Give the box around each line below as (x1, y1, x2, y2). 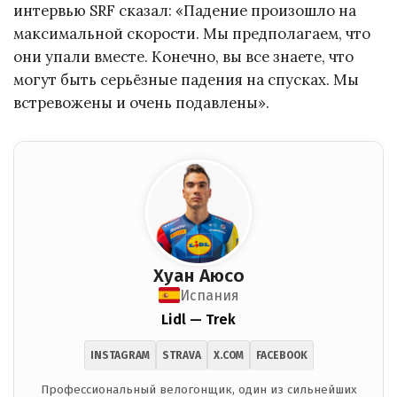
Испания (179, 286, 239, 304)
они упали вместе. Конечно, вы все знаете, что (13, 46, 354, 66)
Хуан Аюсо (152, 264, 245, 287)
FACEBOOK (255, 348, 307, 362)
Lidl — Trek (161, 310, 236, 328)
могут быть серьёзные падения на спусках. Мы (13, 69, 359, 90)
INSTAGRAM (90, 348, 150, 362)
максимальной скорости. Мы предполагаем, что (13, 23, 370, 43)
